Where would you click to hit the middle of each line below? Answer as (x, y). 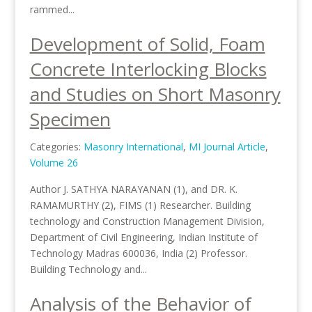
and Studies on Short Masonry (155, 94)
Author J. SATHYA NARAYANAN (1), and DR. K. (133, 189)
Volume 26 (54, 163)
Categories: (56, 147)
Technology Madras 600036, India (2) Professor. (138, 253)
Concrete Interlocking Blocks (148, 69)
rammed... (52, 9)
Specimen (70, 119)
